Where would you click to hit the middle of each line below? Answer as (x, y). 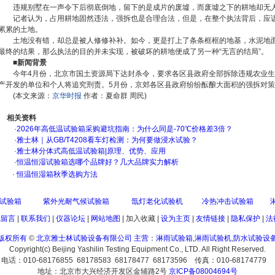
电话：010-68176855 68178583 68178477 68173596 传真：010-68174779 (137, 260)
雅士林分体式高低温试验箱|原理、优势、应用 (91, 151)
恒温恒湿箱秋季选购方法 (56, 174)
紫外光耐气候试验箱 (76, 201)
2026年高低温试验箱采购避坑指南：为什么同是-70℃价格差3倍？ (125, 129)
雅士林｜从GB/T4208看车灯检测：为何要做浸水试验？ (107, 140)
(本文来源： (32, 96)
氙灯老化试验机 (157, 201)
